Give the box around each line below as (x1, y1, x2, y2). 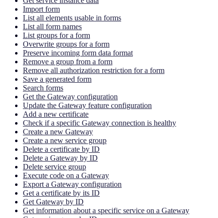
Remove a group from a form (23, 57, 112, 66)
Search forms (23, 83, 63, 92)
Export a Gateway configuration (23, 180, 122, 188)
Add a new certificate (23, 109, 89, 118)
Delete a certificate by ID (23, 145, 100, 153)
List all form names (23, 22, 82, 31)
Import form (23, 4, 60, 13)
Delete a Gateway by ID (23, 153, 98, 162)
